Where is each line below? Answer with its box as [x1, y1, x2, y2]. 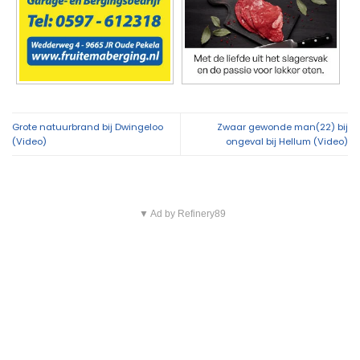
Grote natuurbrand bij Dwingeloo [12, 120, 163, 133]
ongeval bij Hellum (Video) [226, 134, 348, 148]
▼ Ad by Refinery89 [138, 207, 226, 219]
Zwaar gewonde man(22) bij [217, 120, 348, 133]
